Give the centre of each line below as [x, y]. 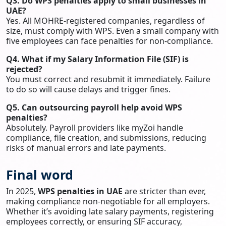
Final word [40, 174]
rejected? [24, 69]
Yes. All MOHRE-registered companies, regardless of [105, 20]
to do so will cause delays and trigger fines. [88, 89]
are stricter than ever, [164, 191]
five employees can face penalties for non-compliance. [109, 41]
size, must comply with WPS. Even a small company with [112, 31]
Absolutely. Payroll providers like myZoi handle [95, 127]
